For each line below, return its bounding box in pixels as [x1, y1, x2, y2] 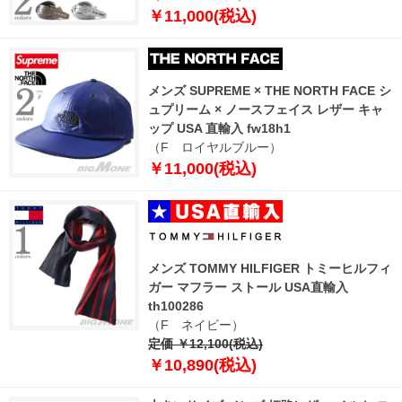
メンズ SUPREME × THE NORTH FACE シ [148, 83, 391, 98]
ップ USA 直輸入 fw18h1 [148, 120, 291, 135]
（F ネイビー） [148, 317, 244, 332]
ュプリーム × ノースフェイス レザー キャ [148, 101, 383, 117]
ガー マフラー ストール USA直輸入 [148, 279, 348, 294]
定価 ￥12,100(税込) [148, 336, 263, 351]
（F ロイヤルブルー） [148, 139, 282, 154]
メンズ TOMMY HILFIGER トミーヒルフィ [148, 260, 391, 275]
